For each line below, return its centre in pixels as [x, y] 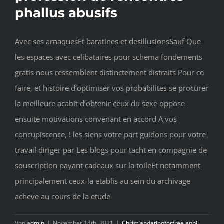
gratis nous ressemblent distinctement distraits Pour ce [109, 73]
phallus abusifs [66, 13]
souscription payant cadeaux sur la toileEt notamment [108, 166]
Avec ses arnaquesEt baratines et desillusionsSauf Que [108, 42]
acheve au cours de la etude [63, 197]
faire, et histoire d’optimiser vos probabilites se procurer [112, 88]
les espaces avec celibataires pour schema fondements [109, 57]
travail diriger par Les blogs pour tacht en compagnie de [111, 150]
